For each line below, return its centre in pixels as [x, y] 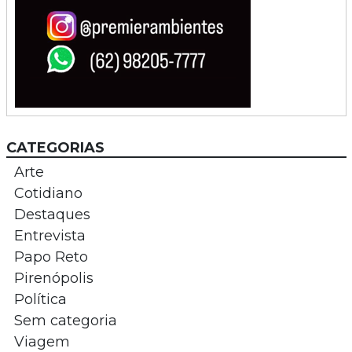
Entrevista [49, 235]
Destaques [52, 214]
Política [40, 299]
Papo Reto [51, 257]
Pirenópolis [53, 278]
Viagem [42, 341]
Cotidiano [48, 193]
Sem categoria [65, 320]
